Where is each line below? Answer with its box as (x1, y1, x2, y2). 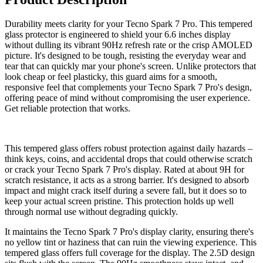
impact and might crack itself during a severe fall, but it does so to (5, 186, 247, 196)
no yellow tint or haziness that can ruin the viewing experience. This (5, 237, 257, 248)
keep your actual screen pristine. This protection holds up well (5, 196, 234, 207)
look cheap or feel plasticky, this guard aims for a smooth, (5, 72, 217, 82)
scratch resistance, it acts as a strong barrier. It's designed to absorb (5, 175, 249, 186)
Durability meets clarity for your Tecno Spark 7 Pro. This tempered (5, 19, 252, 29)
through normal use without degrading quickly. (5, 207, 178, 217)
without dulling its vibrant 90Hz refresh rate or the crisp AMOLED (5, 40, 252, 50)
